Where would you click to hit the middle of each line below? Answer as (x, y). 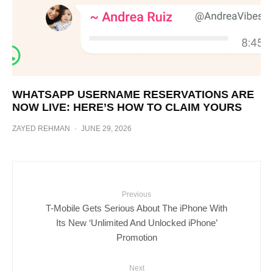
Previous (136, 195)
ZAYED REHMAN (41, 129)
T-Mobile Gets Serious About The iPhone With (136, 208)
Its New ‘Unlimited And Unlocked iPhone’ (136, 222)
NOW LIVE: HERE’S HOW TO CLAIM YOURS (127, 108)
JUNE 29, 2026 (106, 129)
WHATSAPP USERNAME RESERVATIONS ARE (133, 95)
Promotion (136, 237)
